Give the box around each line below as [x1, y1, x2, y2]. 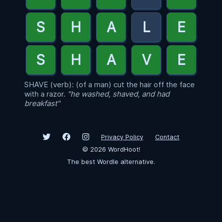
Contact [155, 133, 179, 141]
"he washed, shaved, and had [67, 89, 169, 99]
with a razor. [24, 89, 65, 99]
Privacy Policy [101, 133, 143, 141]
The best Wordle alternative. [67, 158, 155, 166]
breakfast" [24, 99, 60, 108]
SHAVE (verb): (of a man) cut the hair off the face [24, 80, 195, 89]
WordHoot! [106, 146, 140, 153]
